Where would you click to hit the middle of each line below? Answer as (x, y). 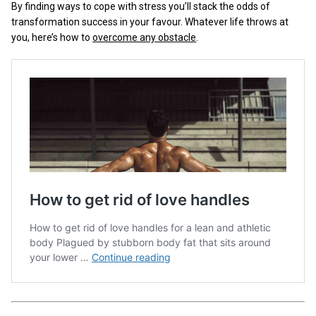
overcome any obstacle (145, 37)
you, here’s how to (52, 37)
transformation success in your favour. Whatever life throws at (150, 22)
